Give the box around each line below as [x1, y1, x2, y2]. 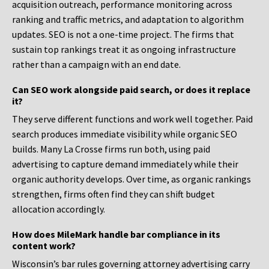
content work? [12, 240, 76, 252]
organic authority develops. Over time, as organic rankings [12, 173, 251, 186]
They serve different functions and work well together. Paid [12, 113, 253, 125]
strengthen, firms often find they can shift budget [12, 188, 215, 201]
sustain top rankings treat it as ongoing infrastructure [12, 43, 236, 56]
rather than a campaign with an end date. [12, 58, 181, 71]
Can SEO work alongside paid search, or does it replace [12, 83, 250, 96]
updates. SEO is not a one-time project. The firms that [12, 28, 234, 41]
